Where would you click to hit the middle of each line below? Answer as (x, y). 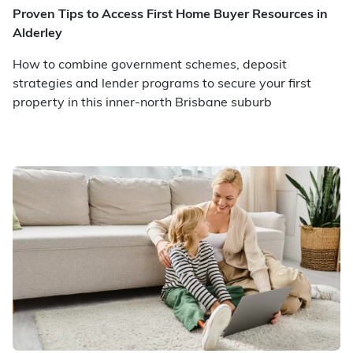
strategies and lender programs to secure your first (162, 84)
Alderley (37, 34)
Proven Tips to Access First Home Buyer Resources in (170, 15)
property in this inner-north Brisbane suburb (142, 103)
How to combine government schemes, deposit (150, 65)
